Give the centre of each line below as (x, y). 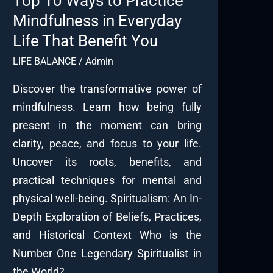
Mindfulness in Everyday (97, 20)
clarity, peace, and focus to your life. (107, 143)
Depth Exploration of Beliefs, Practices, (107, 216)
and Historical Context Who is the (107, 235)
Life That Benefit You (85, 41)
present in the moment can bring (107, 125)
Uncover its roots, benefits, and (107, 161)
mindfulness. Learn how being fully (107, 107)
